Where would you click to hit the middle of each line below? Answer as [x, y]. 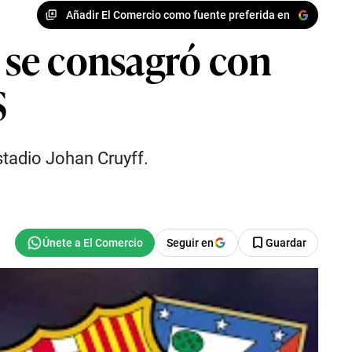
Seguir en [190, 243]
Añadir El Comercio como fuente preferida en [178, 15]
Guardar [286, 243]
